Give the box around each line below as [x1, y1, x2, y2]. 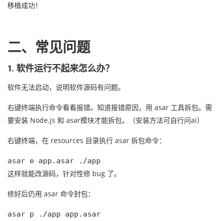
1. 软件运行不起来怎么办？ [7, 63, 114, 74]
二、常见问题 [7, 39, 90, 56]
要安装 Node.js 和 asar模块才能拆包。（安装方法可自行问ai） [7, 115, 204, 125]
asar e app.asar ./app [7, 156, 101, 165]
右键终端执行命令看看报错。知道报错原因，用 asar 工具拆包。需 [7, 102, 212, 112]
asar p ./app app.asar [7, 209, 101, 219]
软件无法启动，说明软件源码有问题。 [7, 82, 125, 92]
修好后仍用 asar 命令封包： [7, 188, 95, 198]
